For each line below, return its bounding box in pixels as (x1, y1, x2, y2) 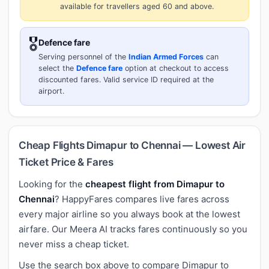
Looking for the (19, 178, 85, 190)
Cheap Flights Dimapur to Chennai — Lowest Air (19, 139, 246, 151)
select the (38, 63, 76, 73)
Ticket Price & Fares (19, 156, 114, 168)
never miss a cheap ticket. (19, 238, 129, 250)
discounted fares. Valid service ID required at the (38, 74, 214, 84)
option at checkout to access (122, 63, 229, 73)
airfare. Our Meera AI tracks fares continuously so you (19, 223, 247, 235)
